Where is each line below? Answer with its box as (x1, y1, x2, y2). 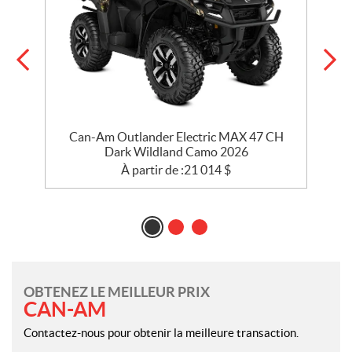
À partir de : (121, 163, 184, 178)
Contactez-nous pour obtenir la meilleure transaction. (24, 326, 299, 340)
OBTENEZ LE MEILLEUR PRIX (24, 284, 210, 301)
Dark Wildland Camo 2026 (104, 145, 248, 159)
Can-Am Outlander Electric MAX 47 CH (68, 130, 284, 145)
